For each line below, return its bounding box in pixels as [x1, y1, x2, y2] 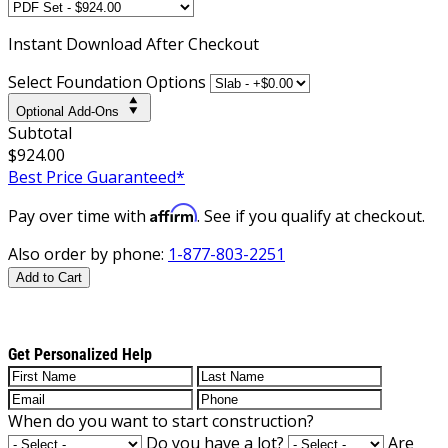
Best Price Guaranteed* [8, 165, 185, 188]
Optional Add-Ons [16, 103, 119, 119]
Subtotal [8, 121, 72, 144]
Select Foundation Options [8, 70, 206, 93]
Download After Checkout [66, 32, 259, 55]
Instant [8, 32, 66, 55]
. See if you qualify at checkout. [197, 204, 425, 227]
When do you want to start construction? [8, 409, 314, 432]
